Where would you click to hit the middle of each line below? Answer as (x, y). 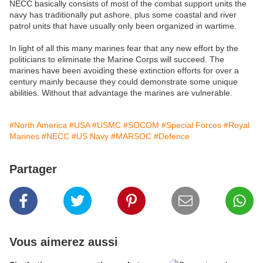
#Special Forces (191, 125)
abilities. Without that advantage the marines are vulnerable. (121, 93)
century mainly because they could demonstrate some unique (124, 82)
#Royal (237, 125)
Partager (33, 169)
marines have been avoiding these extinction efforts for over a (124, 71)
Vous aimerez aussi (64, 242)
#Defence (172, 136)
